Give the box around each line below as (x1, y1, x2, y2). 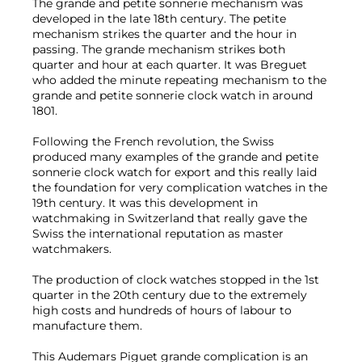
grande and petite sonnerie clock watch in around (32, 87, 313, 103)
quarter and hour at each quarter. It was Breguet (32, 57, 307, 72)
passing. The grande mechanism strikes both (32, 41, 285, 57)
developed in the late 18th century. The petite (32, 11, 286, 26)
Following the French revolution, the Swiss (32, 133, 274, 149)
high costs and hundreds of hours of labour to (32, 302, 292, 318)
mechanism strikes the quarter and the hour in (32, 26, 297, 41)
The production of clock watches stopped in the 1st (32, 271, 319, 287)
